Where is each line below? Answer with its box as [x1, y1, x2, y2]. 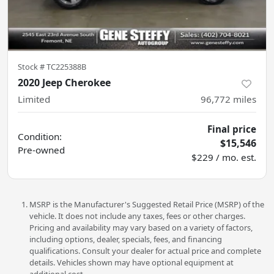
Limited [18, 93, 50, 106]
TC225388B [46, 61, 86, 73]
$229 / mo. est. [191, 151, 256, 164]
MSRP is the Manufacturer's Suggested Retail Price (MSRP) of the [29, 199, 264, 210]
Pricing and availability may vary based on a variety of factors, [29, 222, 253, 234]
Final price [207, 123, 256, 136]
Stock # [18, 61, 46, 73]
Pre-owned [18, 144, 65, 157]
